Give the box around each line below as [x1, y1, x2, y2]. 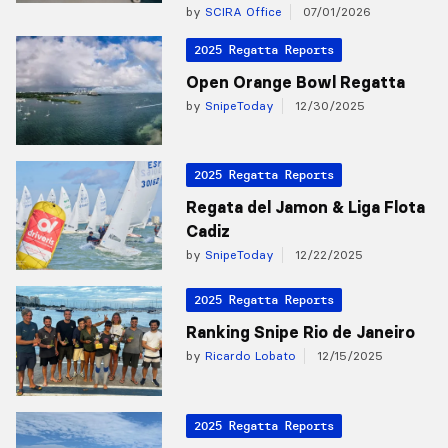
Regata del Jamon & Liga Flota [185, 197, 425, 218]
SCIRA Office [200, 4, 282, 20]
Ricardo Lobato [200, 348, 296, 364]
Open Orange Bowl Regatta [185, 72, 405, 93]
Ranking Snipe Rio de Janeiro [185, 322, 415, 343]
